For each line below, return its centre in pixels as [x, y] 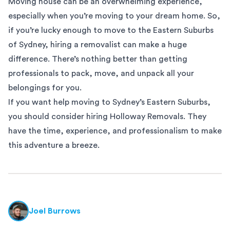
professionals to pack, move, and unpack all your [101, 74]
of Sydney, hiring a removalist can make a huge [98, 45]
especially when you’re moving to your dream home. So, [114, 16]
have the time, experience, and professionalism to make [115, 131]
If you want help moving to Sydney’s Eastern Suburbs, [109, 102]
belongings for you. [45, 88]
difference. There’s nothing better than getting [98, 59]
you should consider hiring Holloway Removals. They [107, 117]
